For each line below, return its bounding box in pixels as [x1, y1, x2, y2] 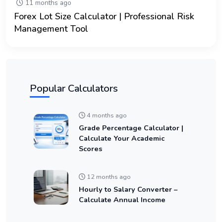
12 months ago [85, 172, 131, 181]
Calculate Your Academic [79, 133, 165, 143]
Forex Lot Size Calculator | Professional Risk [14, 10, 194, 22]
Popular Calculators [30, 81, 118, 95]
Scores [79, 143, 102, 154]
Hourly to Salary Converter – [79, 184, 177, 194]
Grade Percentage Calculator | [79, 122, 183, 133]
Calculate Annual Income [79, 194, 166, 205]
